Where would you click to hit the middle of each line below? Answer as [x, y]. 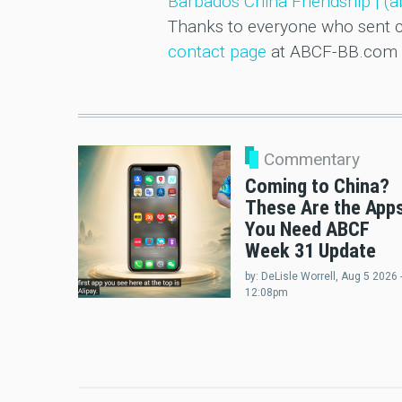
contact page [217, 52]
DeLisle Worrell [298, 277]
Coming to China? [317, 186]
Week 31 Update [310, 251]
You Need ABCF [307, 229]
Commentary [312, 160]
